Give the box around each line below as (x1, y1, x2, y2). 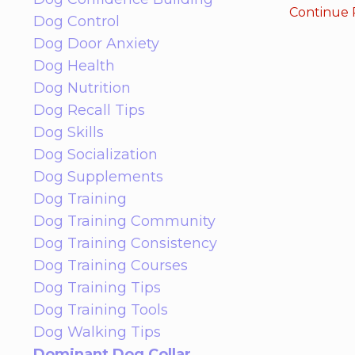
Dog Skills (33, 123, 104, 141)
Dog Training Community (33, 212, 216, 230)
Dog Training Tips (33, 278, 161, 296)
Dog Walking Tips (33, 323, 161, 341)
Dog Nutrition (33, 78, 131, 97)
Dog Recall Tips (33, 101, 145, 119)
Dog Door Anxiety (33, 34, 159, 52)
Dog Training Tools (33, 300, 168, 319)
